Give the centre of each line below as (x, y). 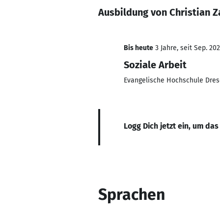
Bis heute (138, 48)
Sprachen (132, 194)
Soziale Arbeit (155, 65)
